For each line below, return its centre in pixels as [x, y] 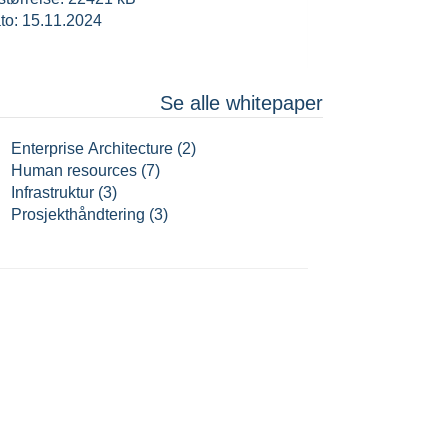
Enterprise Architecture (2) [104, 148]
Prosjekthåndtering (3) [90, 214]
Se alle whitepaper [241, 103]
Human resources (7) [86, 170]
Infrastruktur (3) [64, 192]
